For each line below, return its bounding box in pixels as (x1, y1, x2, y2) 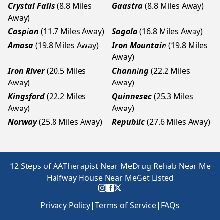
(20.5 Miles (47, 65, 86, 76)
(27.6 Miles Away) (147, 116, 210, 127)
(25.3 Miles (154, 91, 193, 102)
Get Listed (136, 172, 174, 183)
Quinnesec (112, 91, 152, 102)
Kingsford (8, 91, 45, 102)
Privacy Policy (40, 200, 90, 211)
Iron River (8, 65, 45, 76)
